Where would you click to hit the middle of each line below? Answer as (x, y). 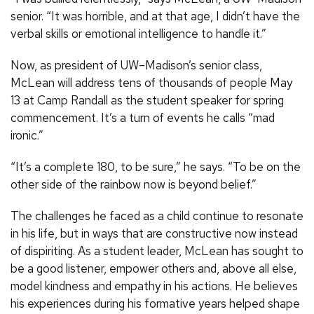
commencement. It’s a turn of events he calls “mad (143, 117)
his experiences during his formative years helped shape (155, 303)
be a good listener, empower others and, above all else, (153, 268)
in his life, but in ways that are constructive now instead (154, 233)
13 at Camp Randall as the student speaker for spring (147, 100)
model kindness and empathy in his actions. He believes (154, 286)
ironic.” (27, 135)
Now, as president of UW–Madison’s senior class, (136, 65)
